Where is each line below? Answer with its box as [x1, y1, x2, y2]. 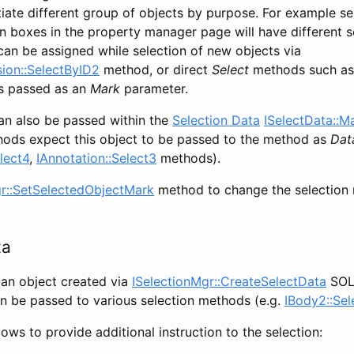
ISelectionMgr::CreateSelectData [132, 273, 326, 289]
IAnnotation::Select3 [36, 149, 156, 166]
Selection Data [172, 111, 260, 128]
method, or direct [100, 61, 212, 77]
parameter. [120, 80, 188, 96]
